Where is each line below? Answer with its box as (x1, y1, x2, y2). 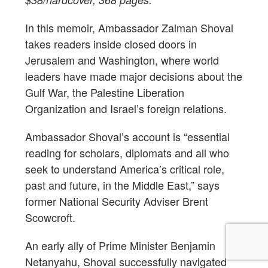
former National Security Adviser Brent (25, 193, 208, 209)
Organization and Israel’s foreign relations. (25, 100, 227, 116)
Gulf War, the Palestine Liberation (25, 84, 184, 100)
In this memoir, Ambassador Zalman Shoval (25, 19, 233, 35)
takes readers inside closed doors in (25, 35, 197, 51)
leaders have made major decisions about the (25, 68, 242, 84)
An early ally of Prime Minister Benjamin (25, 237, 215, 253)
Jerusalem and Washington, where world (25, 51, 219, 68)
